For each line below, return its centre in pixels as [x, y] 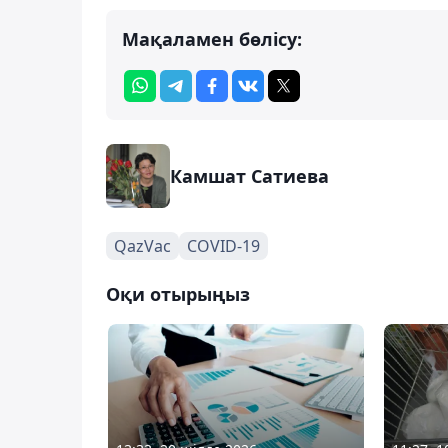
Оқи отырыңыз [178, 293]
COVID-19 [223, 245]
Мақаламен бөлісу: [212, 38]
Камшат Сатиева [249, 175]
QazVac [142, 245]
